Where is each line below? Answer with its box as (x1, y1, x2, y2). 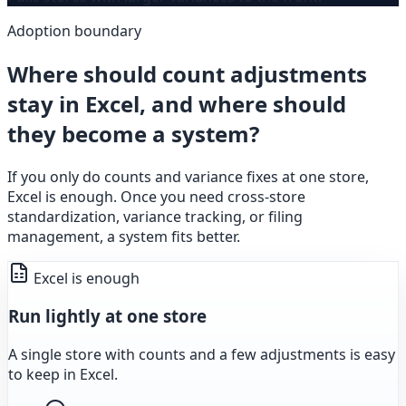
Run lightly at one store (8, 304, 207, 328)
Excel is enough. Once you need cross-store (7, 186, 305, 207)
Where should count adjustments (7, 58, 367, 89)
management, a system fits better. (7, 226, 240, 246)
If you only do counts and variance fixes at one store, (7, 166, 369, 187)
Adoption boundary (7, 20, 141, 41)
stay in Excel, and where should (7, 88, 346, 119)
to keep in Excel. (8, 364, 118, 385)
